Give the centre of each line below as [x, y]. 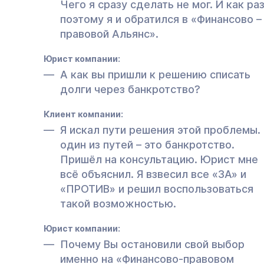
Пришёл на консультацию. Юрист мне [159, 159]
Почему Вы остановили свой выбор [152, 244]
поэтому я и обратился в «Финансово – [161, 19]
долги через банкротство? [130, 89]
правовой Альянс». [109, 34]
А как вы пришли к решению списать [155, 74]
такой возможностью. [118, 203]
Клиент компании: [83, 114]
